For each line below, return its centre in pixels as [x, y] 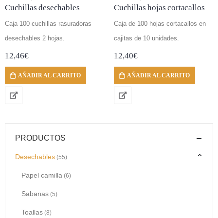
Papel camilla [42, 175]
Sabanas [35, 193]
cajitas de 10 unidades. [146, 38]
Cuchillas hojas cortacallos [159, 7]
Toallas [32, 212]
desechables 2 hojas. [35, 38]
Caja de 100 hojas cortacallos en [160, 23]
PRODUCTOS [40, 138]
